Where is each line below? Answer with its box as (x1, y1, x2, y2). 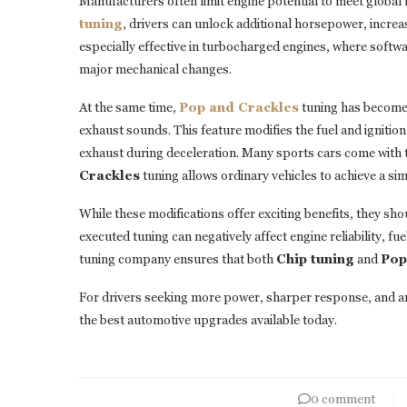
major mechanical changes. (79, 62, 232, 77)
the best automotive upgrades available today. (79, 313, 337, 328)
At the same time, (79, 100, 179, 115)
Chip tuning (276, 252, 354, 267)
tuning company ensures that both (79, 252, 276, 267)
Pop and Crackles (179, 100, 299, 115)
